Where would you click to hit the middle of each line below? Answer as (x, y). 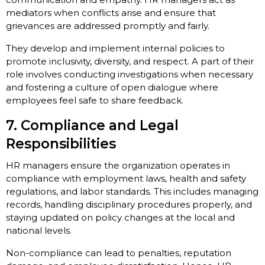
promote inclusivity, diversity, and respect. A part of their (130, 62)
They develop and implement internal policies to (115, 49)
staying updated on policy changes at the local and (120, 218)
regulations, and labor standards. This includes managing (132, 192)
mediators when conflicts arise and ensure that (111, 13)
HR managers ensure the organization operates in (118, 166)
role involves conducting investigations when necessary (130, 75)
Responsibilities (61, 144)
